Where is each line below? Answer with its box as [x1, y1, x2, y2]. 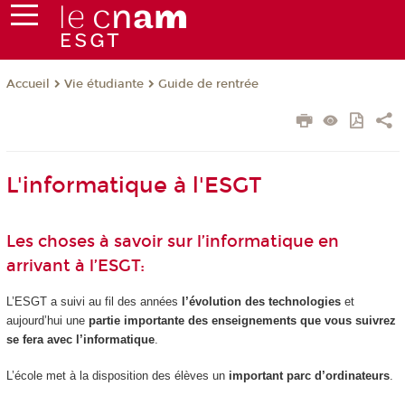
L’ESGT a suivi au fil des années [5, 294, 182, 308]
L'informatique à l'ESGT [5, 173, 261, 199]
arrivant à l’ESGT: [5, 256, 145, 277]
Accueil [5, 77, 50, 92]
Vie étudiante [63, 77, 144, 92]
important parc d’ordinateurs [228, 369, 390, 383]
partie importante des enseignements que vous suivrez [88, 313, 396, 327]
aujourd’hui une [5, 313, 89, 327]
